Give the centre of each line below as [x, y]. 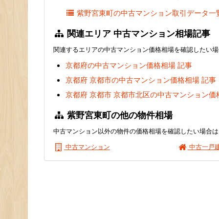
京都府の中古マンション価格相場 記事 [129, 65]
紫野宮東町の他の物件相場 [119, 115]
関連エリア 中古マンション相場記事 [138, 33]
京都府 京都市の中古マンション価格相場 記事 [141, 80]
